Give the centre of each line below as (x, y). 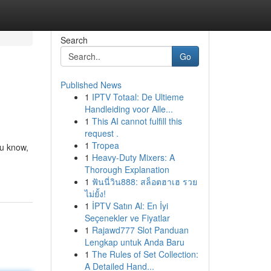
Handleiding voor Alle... (129, 109)
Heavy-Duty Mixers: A (133, 157)
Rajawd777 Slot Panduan (140, 230)
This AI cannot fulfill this (137, 121)
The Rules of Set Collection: (145, 254)
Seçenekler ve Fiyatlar (127, 218)
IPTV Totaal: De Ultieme (138, 97)
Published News (91, 85)
